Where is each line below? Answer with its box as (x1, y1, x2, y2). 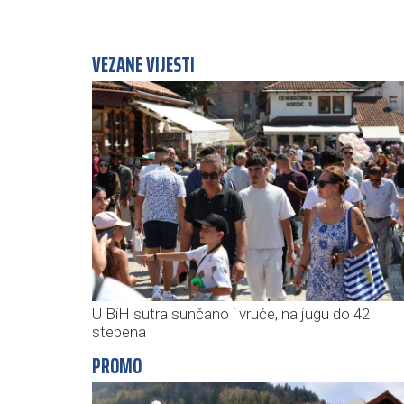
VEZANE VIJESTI (92, 48, 195, 83)
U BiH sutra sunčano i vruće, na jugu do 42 (92, 305, 370, 324)
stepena (92, 323, 146, 342)
